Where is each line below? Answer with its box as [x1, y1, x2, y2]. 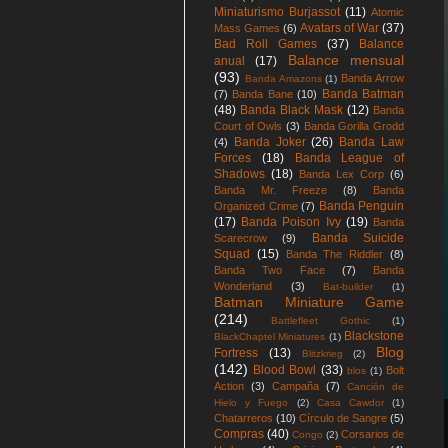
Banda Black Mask [240, 103, 343, 117]
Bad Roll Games [214, 37, 317, 51]
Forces [214, 151, 251, 165]
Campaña [272, 380, 319, 392]
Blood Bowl [253, 363, 317, 377]
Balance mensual [287, 52, 405, 68]
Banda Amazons [244, 73, 322, 84]
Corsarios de [341, 428, 404, 440]
